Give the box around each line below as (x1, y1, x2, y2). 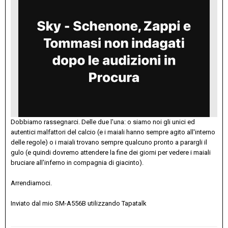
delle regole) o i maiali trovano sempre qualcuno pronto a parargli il (11, 138, 207, 146)
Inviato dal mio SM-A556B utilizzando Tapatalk (11, 199, 147, 207)
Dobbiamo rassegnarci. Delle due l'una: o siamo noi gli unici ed (11, 118, 195, 126)
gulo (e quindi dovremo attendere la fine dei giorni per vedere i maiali (11, 148, 211, 156)
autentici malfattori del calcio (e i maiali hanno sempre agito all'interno (11, 128, 215, 136)
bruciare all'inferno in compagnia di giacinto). (11, 158, 144, 166)
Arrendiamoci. (11, 179, 52, 187)
